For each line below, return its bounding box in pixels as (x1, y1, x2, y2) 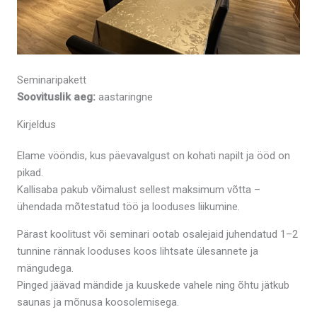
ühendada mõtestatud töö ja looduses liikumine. (17, 200, 240, 214)
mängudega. (17, 262, 74, 275)
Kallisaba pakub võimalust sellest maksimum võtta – (17, 183, 260, 197)
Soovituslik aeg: (17, 91, 96, 104)
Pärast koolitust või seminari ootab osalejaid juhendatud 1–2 (17, 228, 298, 241)
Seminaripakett (17, 74, 86, 87)
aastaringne (96, 91, 153, 104)
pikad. (17, 166, 43, 180)
